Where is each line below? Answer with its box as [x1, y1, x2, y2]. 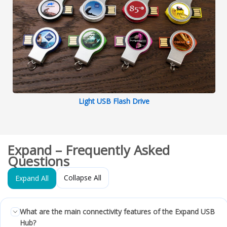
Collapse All [64, 172, 101, 182]
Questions [8, 152, 69, 170]
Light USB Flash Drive [79, 96, 149, 106]
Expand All [15, 173, 49, 183]
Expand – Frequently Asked [8, 141, 170, 159]
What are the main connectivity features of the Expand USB [20, 206, 215, 216]
